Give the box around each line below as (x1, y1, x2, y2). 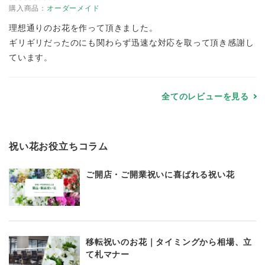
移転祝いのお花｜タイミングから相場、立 (86, 237, 253, 247)
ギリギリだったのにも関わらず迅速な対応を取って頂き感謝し (9, 37, 254, 47)
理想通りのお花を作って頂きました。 (9, 22, 158, 33)
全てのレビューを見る (161, 91, 249, 101)
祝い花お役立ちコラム (9, 141, 108, 151)
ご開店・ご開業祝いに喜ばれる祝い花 (86, 169, 235, 179)
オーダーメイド (47, 4, 100, 12)
